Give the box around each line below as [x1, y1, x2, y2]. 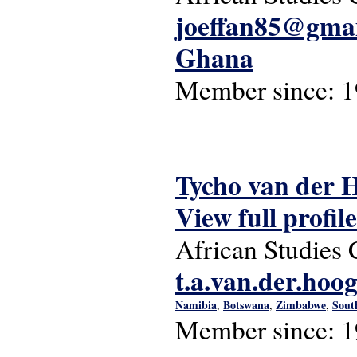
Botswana [223, 296, 269, 313]
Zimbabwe [276, 296, 326, 313]
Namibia [175, 296, 217, 313]
